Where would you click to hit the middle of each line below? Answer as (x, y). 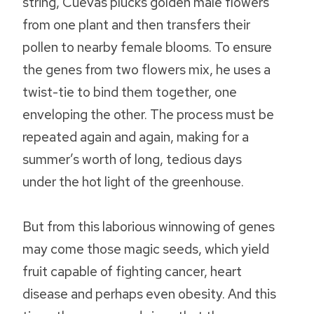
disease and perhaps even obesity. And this (149, 294)
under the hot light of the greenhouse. (133, 182)
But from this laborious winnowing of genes (149, 227)
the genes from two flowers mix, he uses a (146, 70)
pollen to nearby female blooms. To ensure (147, 47)
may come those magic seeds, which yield (146, 249)
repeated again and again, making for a (136, 137)
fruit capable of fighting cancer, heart (132, 272)
